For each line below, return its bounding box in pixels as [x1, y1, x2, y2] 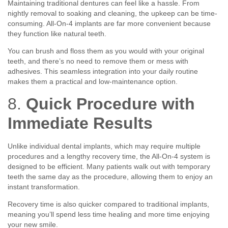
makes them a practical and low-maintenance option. [8, 77, 178, 86]
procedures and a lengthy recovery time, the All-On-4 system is [8, 152, 210, 160]
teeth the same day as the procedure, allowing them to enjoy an [8, 172, 213, 181]
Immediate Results [8, 113, 153, 132]
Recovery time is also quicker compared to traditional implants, [8, 200, 209, 209]
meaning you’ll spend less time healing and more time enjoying [8, 210, 210, 219]
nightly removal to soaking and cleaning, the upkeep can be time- [8, 9, 217, 17]
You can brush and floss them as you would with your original [8, 47, 204, 55]
